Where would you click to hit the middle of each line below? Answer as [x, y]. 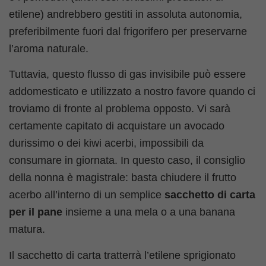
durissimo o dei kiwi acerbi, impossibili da [106, 143]
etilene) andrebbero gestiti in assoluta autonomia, [126, 14]
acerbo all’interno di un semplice [87, 195]
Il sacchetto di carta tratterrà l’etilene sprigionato [122, 255]
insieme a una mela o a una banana [149, 212]
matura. [27, 229]
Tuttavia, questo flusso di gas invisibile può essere [127, 75]
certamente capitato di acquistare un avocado [117, 126]
